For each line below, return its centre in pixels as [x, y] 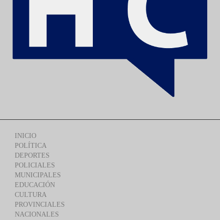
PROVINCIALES [40, 204]
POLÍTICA [31, 145]
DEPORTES [32, 155]
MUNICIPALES [38, 175]
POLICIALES [35, 165]
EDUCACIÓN [35, 185]
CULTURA [31, 194]
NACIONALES [37, 214]
